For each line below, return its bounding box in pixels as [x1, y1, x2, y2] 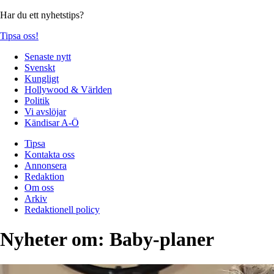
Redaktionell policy [24, 204, 100, 215]
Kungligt [24, 73, 59, 84]
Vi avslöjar [24, 106, 66, 117]
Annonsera [24, 160, 67, 171]
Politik [24, 95, 50, 106]
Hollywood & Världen [24, 84, 112, 95]
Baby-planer [109, 228, 214, 251]
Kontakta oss [24, 149, 75, 160]
